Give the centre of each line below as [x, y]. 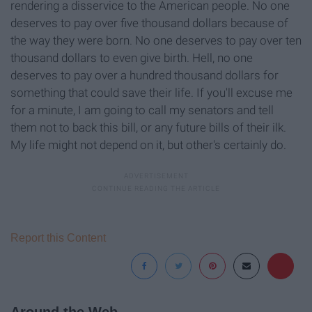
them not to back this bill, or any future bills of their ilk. [148, 128]
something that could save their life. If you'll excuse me [151, 93]
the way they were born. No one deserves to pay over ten [156, 41]
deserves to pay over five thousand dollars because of [149, 23]
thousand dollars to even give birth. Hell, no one [132, 58]
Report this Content [58, 238]
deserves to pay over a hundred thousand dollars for [145, 76]
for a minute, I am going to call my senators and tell [142, 110]
